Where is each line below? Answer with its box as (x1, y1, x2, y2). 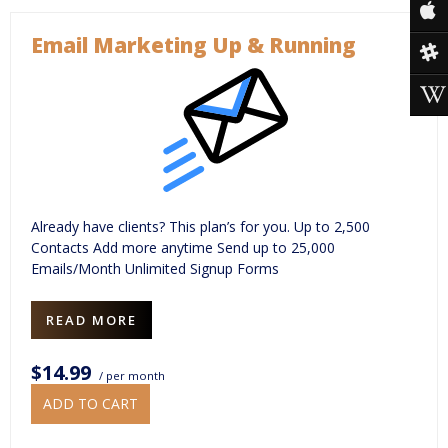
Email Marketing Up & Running (31, 30, 356, 59)
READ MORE (46, 310, 137, 329)
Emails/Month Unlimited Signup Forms (31, 258, 279, 278)
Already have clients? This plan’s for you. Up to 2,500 (31, 216, 370, 236)
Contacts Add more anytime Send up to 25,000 (31, 237, 335, 257)
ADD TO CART (43, 393, 138, 413)
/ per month (96, 367, 165, 383)
